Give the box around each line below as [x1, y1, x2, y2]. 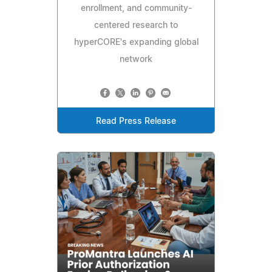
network [120, 55, 152, 64]
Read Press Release [96, 117, 176, 126]
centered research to [94, 21, 178, 30]
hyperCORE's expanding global [73, 38, 199, 47]
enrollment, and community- [80, 4, 192, 13]
